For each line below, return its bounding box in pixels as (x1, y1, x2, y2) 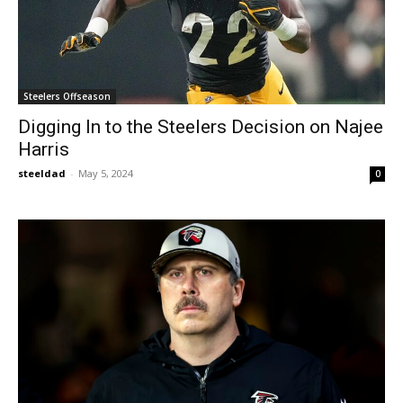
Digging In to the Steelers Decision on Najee (18, 115, 383, 138)
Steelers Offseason (23, 89, 111, 103)
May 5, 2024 (78, 166, 133, 180)
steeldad (18, 166, 66, 180)
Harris (18, 138, 69, 160)
